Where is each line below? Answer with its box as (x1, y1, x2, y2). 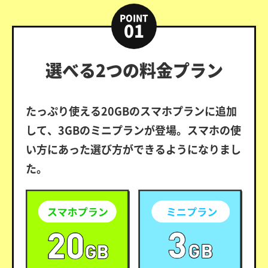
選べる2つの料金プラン (45, 57, 223, 82)
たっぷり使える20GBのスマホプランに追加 (26, 102, 237, 118)
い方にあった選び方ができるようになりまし (26, 141, 241, 157)
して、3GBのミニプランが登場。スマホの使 (26, 121, 241, 138)
